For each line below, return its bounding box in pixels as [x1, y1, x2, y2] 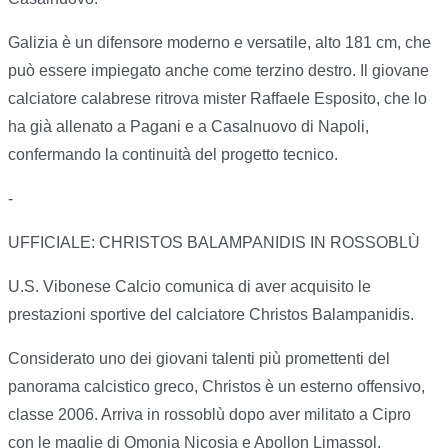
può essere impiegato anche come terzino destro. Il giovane [8, 62, 429, 80]
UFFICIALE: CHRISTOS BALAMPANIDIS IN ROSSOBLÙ [8, 234, 420, 252]
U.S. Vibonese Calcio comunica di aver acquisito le [8, 278, 371, 296]
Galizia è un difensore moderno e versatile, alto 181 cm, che [8, 34, 431, 52]
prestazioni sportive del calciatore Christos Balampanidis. [8, 306, 414, 324]
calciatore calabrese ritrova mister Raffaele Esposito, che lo [8, 90, 427, 108]
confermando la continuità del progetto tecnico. [8, 146, 338, 164]
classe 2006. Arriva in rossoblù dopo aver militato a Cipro [8, 406, 411, 424]
